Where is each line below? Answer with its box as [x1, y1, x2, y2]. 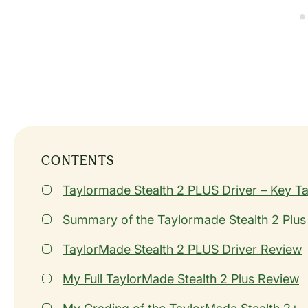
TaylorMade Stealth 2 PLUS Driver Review [63, 242, 302, 257]
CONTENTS [41, 153, 115, 169]
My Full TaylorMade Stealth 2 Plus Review [63, 272, 299, 287]
